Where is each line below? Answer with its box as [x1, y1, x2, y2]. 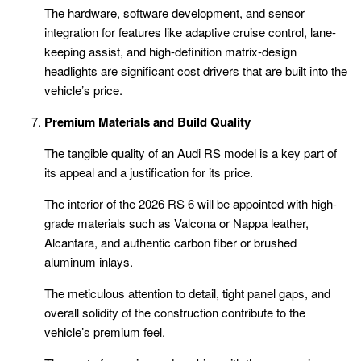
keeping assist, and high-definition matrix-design [44, 43, 297, 60]
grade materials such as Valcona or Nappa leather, [44, 214, 309, 232]
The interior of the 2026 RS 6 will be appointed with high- [44, 195, 337, 213]
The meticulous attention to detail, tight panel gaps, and [44, 284, 330, 302]
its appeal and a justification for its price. [44, 164, 253, 181]
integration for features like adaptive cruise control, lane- [44, 23, 336, 41]
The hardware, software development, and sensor [44, 4, 305, 22]
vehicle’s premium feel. [44, 323, 165, 341]
